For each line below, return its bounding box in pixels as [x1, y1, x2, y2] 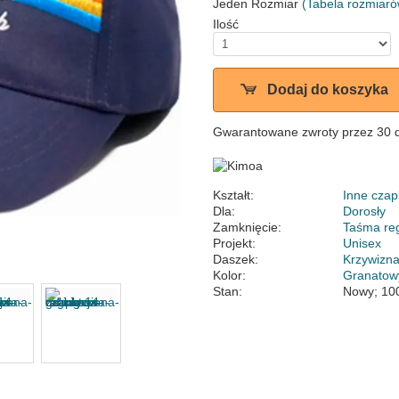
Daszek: [213, 251, 258, 266]
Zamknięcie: [213, 219, 281, 234]
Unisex [343, 235, 382, 250]
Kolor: [213, 267, 246, 282]
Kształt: [213, 187, 254, 202]
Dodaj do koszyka [267, 82, 388, 97]
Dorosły [343, 203, 387, 218]
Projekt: [213, 235, 256, 250]
